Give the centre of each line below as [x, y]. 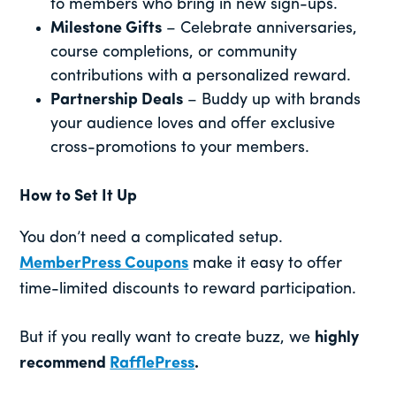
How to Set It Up [79, 196]
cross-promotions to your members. [180, 148]
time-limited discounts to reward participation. [188, 289]
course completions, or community [174, 52]
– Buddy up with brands [272, 100]
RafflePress [152, 363]
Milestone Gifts [107, 28]
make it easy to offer [266, 263]
